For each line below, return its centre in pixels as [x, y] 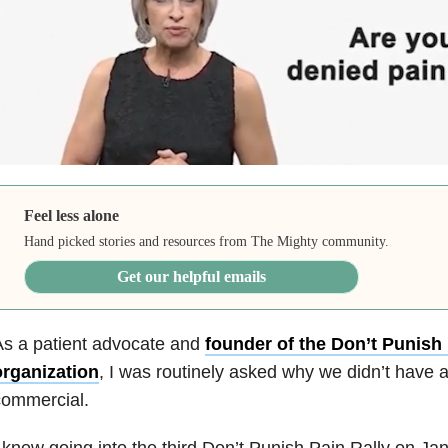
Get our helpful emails [192, 276]
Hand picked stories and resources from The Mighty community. [207, 241]
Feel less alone [72, 215]
